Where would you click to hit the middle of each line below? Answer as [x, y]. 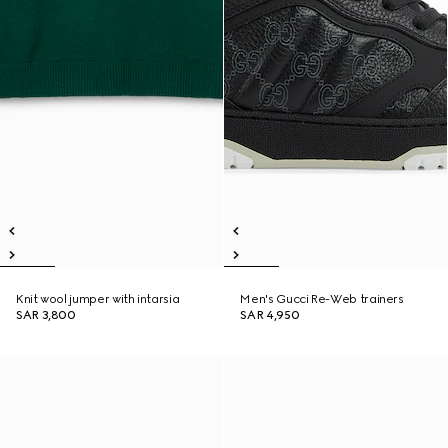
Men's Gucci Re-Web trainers [322, 299]
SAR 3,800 [46, 315]
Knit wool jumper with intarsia [98, 299]
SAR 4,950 [270, 315]
